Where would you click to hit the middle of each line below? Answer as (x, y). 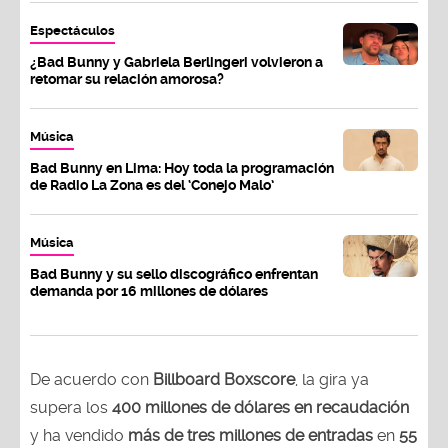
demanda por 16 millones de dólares (149, 291)
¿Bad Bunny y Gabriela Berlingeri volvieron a (176, 62)
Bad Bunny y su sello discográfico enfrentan (174, 274)
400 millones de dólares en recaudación (260, 408)
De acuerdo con (91, 380)
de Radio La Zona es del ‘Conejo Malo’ (152, 185)
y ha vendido (79, 436)
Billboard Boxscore (224, 380)
